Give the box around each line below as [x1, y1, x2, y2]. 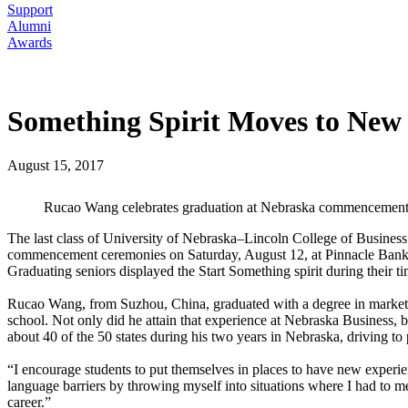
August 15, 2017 [7, 158, 104, 174]
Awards [7, 35, 52, 50]
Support [7, 2, 53, 17]
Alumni [7, 18, 51, 34]
